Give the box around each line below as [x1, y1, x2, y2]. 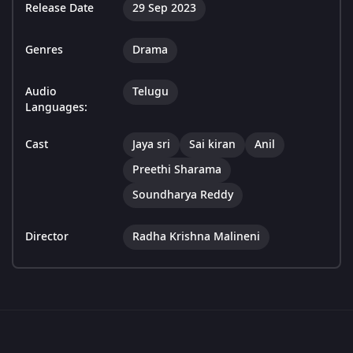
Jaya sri [132, 136, 170, 154]
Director [25, 229, 69, 246]
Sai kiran [189, 136, 236, 154]
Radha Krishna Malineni [132, 229, 260, 246]
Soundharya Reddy [132, 187, 233, 204]
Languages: [25, 99, 87, 117]
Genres [25, 42, 63, 59]
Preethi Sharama [132, 162, 221, 179]
